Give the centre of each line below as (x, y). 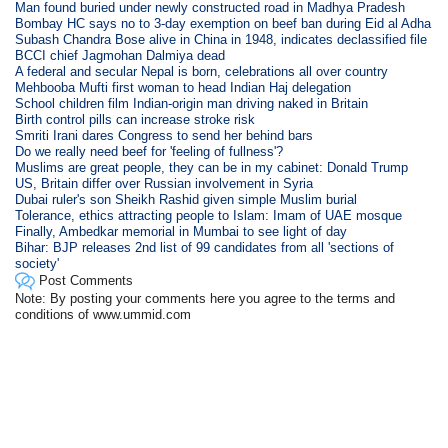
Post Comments (84, 281)
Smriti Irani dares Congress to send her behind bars (164, 136)
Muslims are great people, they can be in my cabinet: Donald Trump (212, 168)
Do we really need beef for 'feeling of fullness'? (149, 152)
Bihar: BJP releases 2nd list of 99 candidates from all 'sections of (205, 248)
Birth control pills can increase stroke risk (135, 120)
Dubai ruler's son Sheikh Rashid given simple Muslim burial (186, 200)
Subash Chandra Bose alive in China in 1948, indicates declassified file (221, 40)
